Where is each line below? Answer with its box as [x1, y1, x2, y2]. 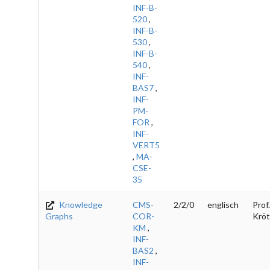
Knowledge [57, 199, 103, 210]
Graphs [45, 210, 73, 221]
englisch [207, 199, 239, 210]
